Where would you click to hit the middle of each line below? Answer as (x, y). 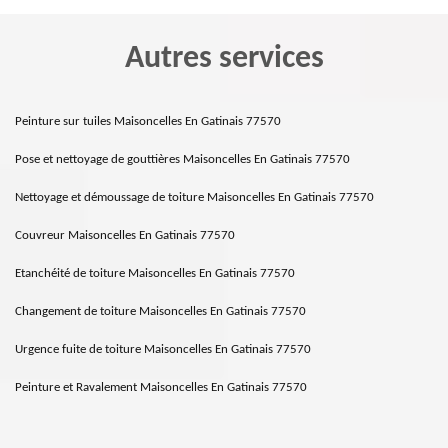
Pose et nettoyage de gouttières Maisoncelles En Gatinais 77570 (182, 159)
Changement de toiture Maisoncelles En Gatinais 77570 (160, 311)
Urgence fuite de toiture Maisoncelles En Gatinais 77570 (163, 349)
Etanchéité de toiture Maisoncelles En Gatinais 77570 (155, 273)
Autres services (224, 59)
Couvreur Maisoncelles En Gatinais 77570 (125, 235)
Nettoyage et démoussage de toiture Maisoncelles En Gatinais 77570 (194, 197)
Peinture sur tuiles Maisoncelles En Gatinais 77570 (148, 121)
